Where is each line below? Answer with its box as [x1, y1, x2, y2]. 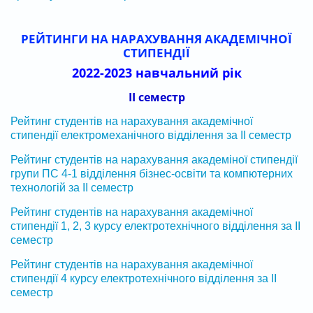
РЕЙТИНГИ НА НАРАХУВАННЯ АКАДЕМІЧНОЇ [21, 30, 292, 47]
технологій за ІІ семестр [10, 181, 133, 194]
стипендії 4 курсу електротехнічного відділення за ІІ [10, 272, 277, 284]
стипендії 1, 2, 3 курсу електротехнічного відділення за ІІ [10, 219, 300, 232]
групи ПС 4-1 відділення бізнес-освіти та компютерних [10, 167, 293, 180]
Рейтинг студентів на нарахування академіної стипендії [10, 153, 298, 166]
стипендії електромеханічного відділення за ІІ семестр [10, 129, 291, 141]
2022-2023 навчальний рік [71, 64, 242, 81]
